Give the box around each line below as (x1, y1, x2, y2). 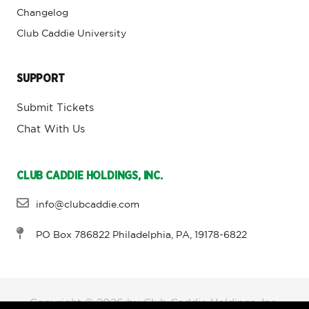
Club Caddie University (17, 29, 126, 38)
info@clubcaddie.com (35, 200, 139, 209)
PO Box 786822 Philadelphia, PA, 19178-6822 (35, 230, 247, 239)
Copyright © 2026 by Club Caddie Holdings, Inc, (30, 298, 279, 308)
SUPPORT (17, 72, 65, 84)
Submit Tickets (17, 103, 94, 112)
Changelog (17, 8, 68, 17)
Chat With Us (17, 124, 85, 134)
